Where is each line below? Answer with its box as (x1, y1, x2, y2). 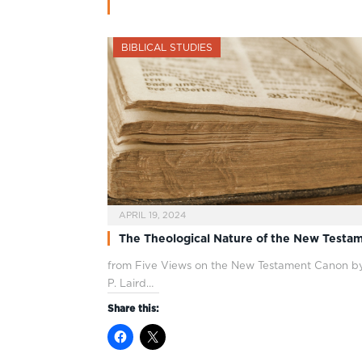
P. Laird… (107, 276, 154, 289)
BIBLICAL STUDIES (121, 41, 213, 53)
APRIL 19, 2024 (119, 208, 186, 221)
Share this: (107, 301, 159, 314)
